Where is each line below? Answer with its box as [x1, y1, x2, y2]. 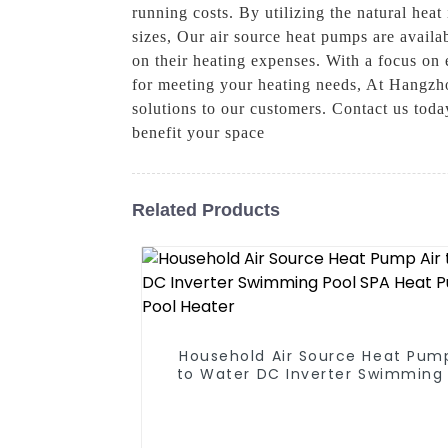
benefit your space [132, 124, 265, 142]
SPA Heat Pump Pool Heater [215, 382, 446, 403]
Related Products [132, 199, 280, 220]
